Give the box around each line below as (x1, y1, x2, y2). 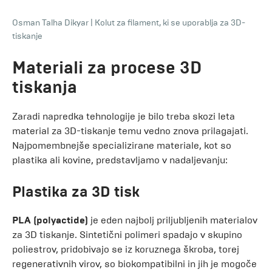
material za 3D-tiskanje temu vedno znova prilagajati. (12, 125, 248, 137)
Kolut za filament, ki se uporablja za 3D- (95, 18, 245, 28)
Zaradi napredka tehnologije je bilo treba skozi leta (12, 110, 235, 122)
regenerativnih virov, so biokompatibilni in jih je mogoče (12, 258, 257, 270)
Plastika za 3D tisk (12, 183, 140, 200)
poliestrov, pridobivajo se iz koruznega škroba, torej (12, 243, 239, 255)
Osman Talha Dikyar (12, 18, 89, 28)
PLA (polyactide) (12, 214, 90, 226)
